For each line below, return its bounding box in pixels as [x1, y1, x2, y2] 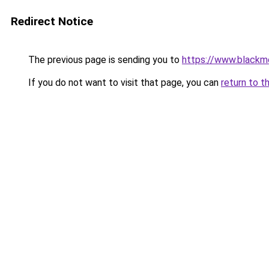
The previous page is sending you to [26, 54, 182, 65]
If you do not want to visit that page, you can [26, 77, 221, 88]
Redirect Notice [11, 14, 93, 28]
